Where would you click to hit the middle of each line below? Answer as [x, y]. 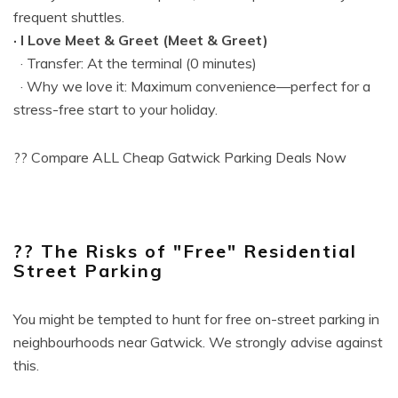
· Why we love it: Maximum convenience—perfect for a [192, 86]
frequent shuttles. [69, 17]
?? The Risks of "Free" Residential [185, 251]
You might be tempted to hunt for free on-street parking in [196, 319]
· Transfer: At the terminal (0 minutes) [135, 63]
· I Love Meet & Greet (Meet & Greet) [141, 40]
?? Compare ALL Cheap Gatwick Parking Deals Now [180, 157]
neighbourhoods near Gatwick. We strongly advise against [198, 342]
